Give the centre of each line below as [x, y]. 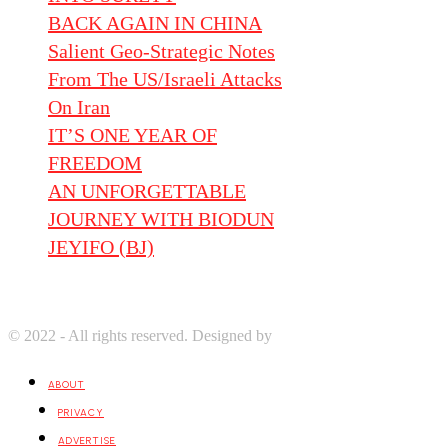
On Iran [79, 106]
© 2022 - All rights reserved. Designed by [142, 335]
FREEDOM [95, 162]
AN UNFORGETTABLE [147, 190]
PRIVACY [81, 412]
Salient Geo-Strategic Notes [161, 50]
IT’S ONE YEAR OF [132, 134]
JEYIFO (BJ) [101, 246]
